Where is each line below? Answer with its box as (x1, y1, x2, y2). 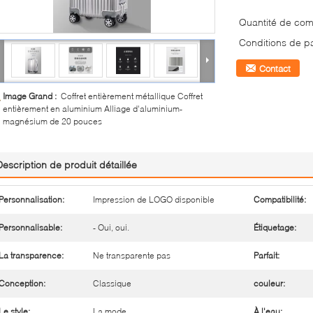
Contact (259, 63, 291, 74)
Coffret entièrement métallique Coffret (61, 91, 203, 101)
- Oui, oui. (93, 222, 129, 233)
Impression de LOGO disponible (93, 194, 214, 205)
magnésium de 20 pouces (3, 116, 102, 126)
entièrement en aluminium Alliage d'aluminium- (3, 103, 182, 114)
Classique (93, 278, 131, 289)
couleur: (254, 278, 285, 289)
